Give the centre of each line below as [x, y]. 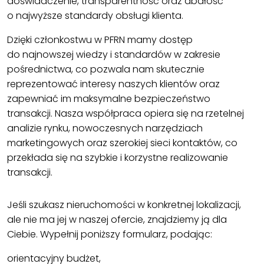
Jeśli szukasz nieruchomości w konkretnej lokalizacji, [124, 205]
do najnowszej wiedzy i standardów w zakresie [114, 55]
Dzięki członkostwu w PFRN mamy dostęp [100, 40]
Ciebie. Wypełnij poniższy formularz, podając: [110, 235]
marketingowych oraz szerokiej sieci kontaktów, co [122, 143]
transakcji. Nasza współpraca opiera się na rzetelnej [126, 114]
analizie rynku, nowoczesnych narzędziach [105, 128]
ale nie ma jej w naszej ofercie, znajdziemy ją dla [117, 220]
